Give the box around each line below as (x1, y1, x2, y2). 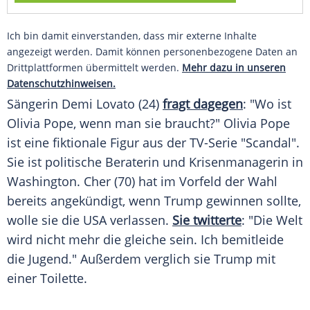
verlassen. (107, 212, 172, 229)
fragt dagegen (163, 95, 243, 113)
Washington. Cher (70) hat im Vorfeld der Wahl (7, 173, 277, 190)
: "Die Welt (241, 212, 302, 229)
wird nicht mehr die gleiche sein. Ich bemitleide (7, 231, 284, 248)
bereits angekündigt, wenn (7, 192, 164, 210)
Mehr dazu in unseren (182, 61, 286, 75)
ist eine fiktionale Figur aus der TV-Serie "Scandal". (7, 134, 300, 152)
